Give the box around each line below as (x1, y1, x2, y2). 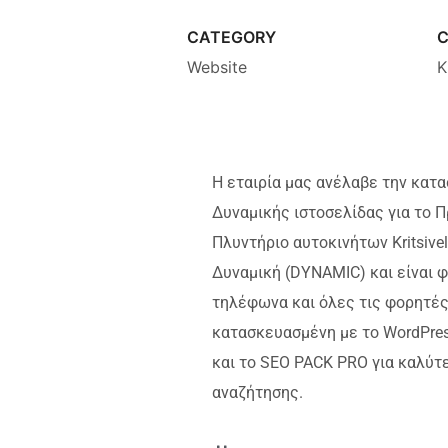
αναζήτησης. (212, 383, 303, 402)
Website (187, 57, 247, 77)
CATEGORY (187, 27, 276, 47)
